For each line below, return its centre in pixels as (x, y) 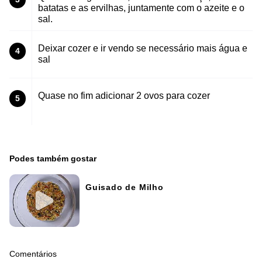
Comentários (33, 254)
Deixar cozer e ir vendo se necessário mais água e (143, 48)
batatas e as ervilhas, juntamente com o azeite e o (141, 8)
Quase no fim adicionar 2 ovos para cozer (124, 95)
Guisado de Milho (125, 187)
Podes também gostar (53, 158)
